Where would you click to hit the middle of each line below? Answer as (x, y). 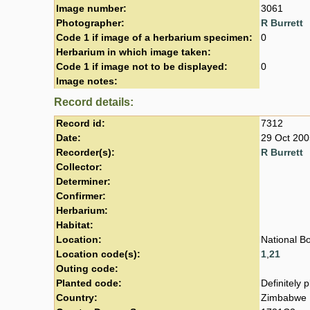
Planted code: (89, 283)
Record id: (81, 123)
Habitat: (75, 225)
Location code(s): (98, 254)
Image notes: (87, 81)
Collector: (79, 167)
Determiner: (83, 181)
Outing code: (87, 268)
